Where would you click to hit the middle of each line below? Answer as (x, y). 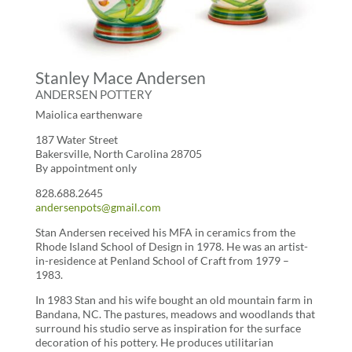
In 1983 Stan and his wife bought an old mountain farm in (174, 299)
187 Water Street (76, 139)
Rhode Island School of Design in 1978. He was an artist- (171, 246)
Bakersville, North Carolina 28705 (118, 153)
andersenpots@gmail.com (98, 207)
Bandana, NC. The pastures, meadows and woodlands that (175, 313)
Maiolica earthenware (88, 114)
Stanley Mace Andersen (120, 77)
